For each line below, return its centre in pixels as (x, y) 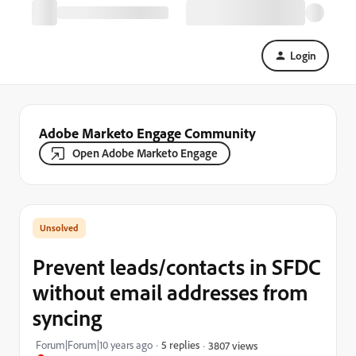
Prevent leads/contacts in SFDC (177, 267)
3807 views (233, 345)
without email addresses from (170, 292)
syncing (67, 317)
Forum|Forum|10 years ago (94, 345)
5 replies (180, 344)
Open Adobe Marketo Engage (145, 153)
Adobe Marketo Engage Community (147, 133)
